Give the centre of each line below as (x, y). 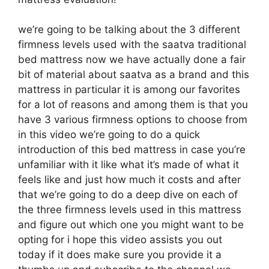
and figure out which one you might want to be (131, 225)
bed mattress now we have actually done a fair (132, 59)
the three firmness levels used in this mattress (130, 210)
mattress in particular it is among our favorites (129, 89)
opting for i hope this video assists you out (120, 240)
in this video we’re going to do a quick (109, 134)
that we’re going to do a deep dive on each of (128, 195)
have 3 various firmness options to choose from (133, 119)
